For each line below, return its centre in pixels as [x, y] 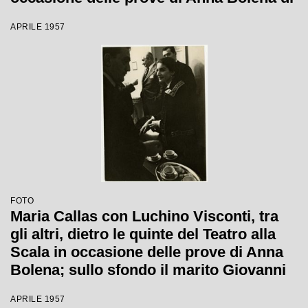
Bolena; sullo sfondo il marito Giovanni [148, 270]
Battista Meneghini [76, 288]
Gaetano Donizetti [73, 15]
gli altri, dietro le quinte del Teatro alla [143, 234]
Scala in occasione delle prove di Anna [147, 252]
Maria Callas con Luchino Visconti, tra [144, 216]
